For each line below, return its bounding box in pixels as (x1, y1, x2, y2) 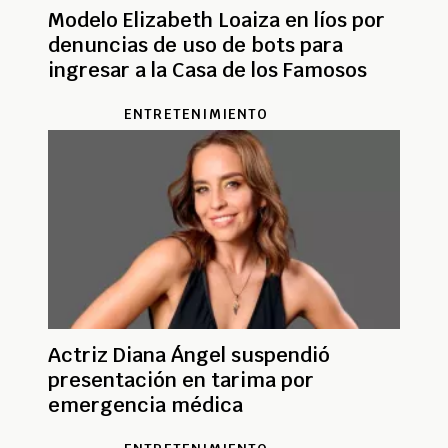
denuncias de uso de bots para (48, 31, 343, 58)
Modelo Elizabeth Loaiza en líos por (48, 6, 385, 33)
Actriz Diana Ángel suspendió (48, 341, 330, 368)
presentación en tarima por (48, 366, 314, 393)
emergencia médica (48, 391, 243, 418)
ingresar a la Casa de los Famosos (48, 56, 367, 83)
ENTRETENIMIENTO (123, 104, 269, 123)
